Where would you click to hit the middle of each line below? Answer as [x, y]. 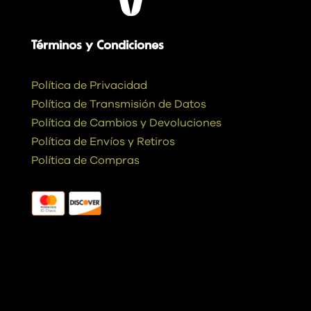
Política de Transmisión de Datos [118, 104]
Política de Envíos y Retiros [103, 142]
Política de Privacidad [89, 86]
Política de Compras [85, 161]
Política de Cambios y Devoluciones [126, 123]
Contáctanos [74, 283]
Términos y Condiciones [97, 46]
